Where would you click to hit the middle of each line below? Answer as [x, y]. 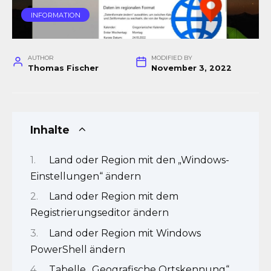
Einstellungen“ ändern [86, 176]
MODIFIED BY [171, 58]
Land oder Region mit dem [113, 197]
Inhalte [50, 130]
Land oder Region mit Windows [125, 233]
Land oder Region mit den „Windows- [139, 160]
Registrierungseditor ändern [100, 213]
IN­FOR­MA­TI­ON [55, 15]
